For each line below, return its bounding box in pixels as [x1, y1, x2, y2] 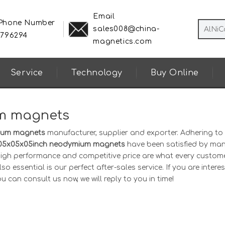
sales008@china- [93, 25, 160, 33]
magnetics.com [93, 38, 152, 45]
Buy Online [151, 68, 199, 77]
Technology [71, 68, 123, 77]
